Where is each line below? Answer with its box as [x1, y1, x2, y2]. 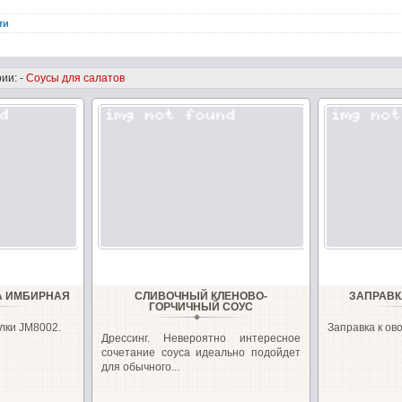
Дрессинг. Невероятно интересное [100, 332, 301, 345]
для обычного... [100, 361, 179, 373]
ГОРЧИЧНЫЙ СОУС [148, 301, 253, 313]
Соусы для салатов [26, 72, 126, 84]
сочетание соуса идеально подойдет [100, 346, 301, 359]
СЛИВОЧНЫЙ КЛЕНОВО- [134, 290, 267, 302]
